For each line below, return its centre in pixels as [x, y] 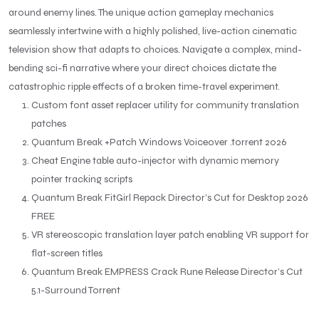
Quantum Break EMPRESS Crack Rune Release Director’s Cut [167, 271]
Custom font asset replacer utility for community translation [165, 105]
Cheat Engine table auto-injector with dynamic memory [155, 160]
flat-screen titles [67, 253]
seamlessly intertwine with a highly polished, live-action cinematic [153, 31]
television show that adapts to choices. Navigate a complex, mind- [155, 49]
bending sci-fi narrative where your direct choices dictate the [142, 68]
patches [49, 123]
